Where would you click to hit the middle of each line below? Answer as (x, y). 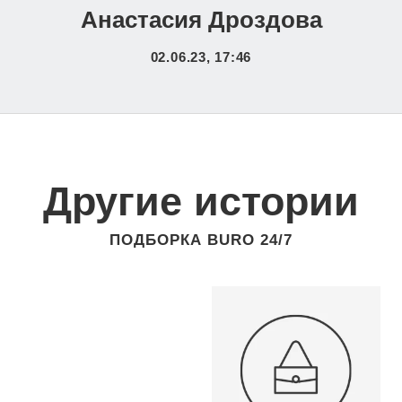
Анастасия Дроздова (201, 19)
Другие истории (201, 201)
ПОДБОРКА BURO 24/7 (201, 240)
